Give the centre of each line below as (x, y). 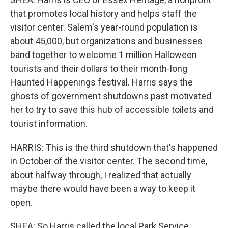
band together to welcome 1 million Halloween (104, 54)
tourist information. (49, 123)
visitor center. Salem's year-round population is (104, 27)
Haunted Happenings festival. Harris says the (102, 82)
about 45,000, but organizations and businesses (106, 41)
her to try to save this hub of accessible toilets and (112, 109)
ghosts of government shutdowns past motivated (111, 96)
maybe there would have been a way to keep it (103, 188)
